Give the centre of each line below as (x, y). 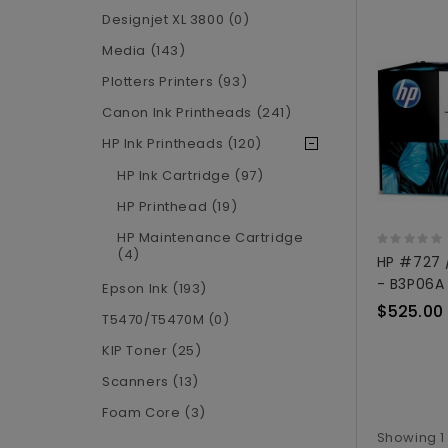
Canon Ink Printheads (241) (197, 112)
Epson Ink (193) (154, 288)
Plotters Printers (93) (175, 81)
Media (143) (144, 50)
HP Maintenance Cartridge (210, 237)
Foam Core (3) (154, 412)
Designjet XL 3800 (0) (176, 19)
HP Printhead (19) (177, 206)
